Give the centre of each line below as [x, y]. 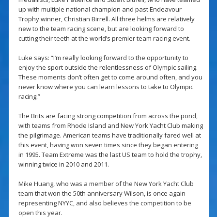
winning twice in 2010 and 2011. [63, 164]
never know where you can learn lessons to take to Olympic [106, 87]
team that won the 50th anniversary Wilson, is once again [102, 194]
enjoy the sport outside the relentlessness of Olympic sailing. [108, 68]
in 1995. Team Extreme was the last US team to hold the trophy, [110, 155]
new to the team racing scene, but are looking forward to [101, 29]
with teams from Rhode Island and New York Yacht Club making [110, 126]
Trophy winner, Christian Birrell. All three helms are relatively [106, 19]
